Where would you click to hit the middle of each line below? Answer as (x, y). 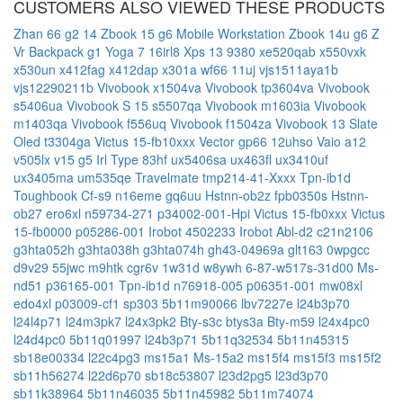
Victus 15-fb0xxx (302, 213)
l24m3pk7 (95, 321)
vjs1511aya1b (299, 69)
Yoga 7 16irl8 (144, 51)
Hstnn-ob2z (240, 195)
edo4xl (34, 303)
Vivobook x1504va (151, 87)
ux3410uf (302, 159)
